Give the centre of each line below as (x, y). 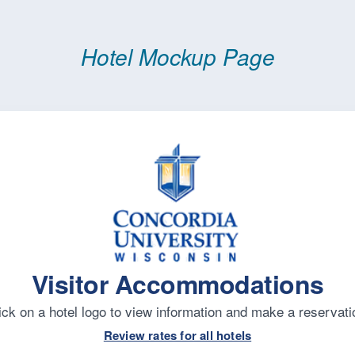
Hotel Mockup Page (177, 56)
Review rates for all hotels (177, 335)
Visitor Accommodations (177, 284)
